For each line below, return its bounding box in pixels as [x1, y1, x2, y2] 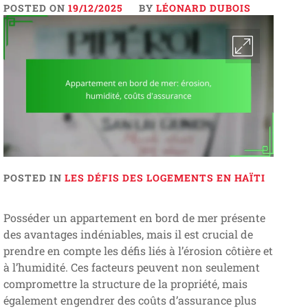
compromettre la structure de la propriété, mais [3, 276, 247, 291]
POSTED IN [3, 170, 65, 184]
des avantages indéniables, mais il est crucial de [3, 226, 253, 241]
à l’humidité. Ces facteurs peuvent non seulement [3, 259, 260, 274]
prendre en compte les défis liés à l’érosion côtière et [3, 243, 273, 258]
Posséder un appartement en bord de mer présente [3, 210, 265, 225]
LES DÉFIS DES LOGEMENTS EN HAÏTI [64, 170, 265, 184]
